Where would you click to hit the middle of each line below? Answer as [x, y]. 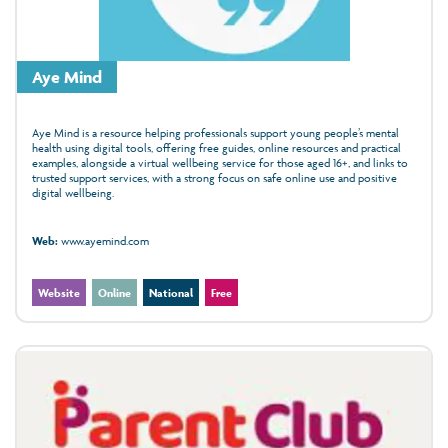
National [171, 292]
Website [59, 292]
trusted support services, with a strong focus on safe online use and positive [214, 177]
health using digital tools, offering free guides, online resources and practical [216, 147]
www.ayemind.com [103, 240]
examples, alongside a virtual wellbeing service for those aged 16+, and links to [220, 162]
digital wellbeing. [73, 192]
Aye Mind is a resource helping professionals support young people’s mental [215, 132]
